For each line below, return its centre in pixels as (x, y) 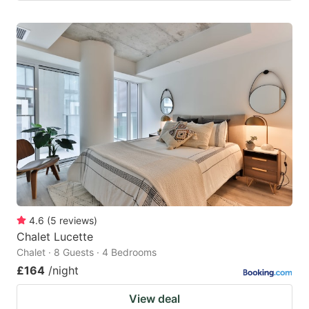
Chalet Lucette (55, 237)
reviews (77, 221)
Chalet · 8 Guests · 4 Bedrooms (87, 252)
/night (63, 271)
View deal (154, 299)
